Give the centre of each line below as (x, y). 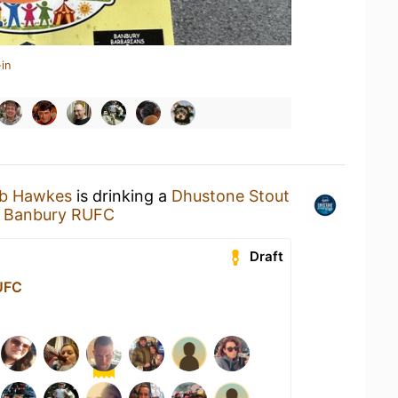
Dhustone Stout (231, 196)
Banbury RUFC (59, 215)
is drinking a (122, 196)
